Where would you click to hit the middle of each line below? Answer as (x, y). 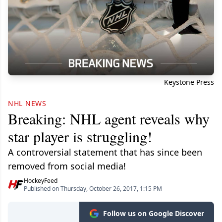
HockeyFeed (41, 181)
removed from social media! (67, 166)
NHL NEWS (27, 104)
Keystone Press (189, 82)
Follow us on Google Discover (154, 214)
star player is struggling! (80, 137)
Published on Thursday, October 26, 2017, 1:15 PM (93, 189)
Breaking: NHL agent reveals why (109, 119)
